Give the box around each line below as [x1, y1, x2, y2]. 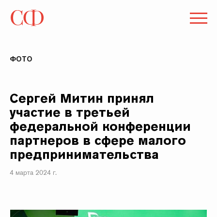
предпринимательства [10, 146, 159, 162]
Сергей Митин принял [10, 90, 155, 106]
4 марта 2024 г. [10, 168, 57, 177]
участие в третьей [10, 104, 130, 120]
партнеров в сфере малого [10, 132, 186, 148]
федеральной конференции [10, 118, 191, 134]
